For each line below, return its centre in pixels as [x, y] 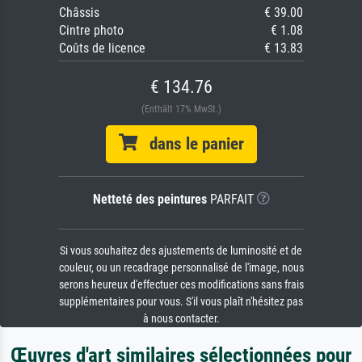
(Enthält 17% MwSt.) [181, 109]
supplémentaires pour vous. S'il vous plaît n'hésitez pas [181, 302]
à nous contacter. [181, 319]
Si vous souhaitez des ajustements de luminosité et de [181, 251]
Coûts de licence [102, 48]
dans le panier [190, 144]
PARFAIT [230, 200]
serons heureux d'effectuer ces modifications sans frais [181, 285]
